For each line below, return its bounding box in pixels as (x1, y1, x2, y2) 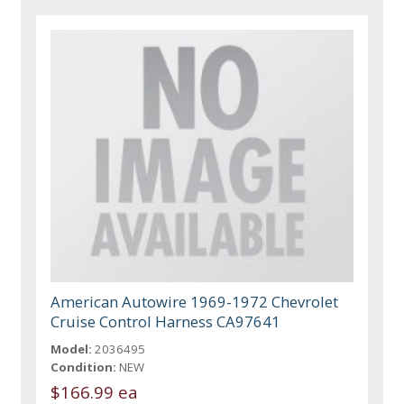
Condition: (50, 358, 117, 375)
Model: (50, 340, 93, 357)
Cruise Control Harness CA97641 (50, 310, 281, 332)
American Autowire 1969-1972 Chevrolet (50, 290, 339, 312)
